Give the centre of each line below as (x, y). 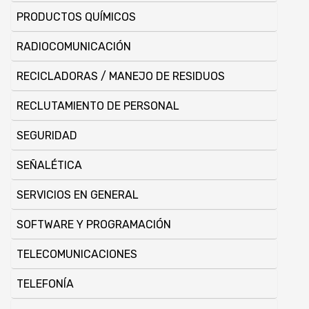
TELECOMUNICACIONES (77, 255)
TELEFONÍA (45, 284)
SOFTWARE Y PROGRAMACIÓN (94, 225)
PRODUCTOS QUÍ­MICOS (76, 17)
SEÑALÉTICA (49, 166)
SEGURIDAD (47, 136)
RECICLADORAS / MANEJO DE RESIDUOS (121, 77)
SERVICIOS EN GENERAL (78, 195)
